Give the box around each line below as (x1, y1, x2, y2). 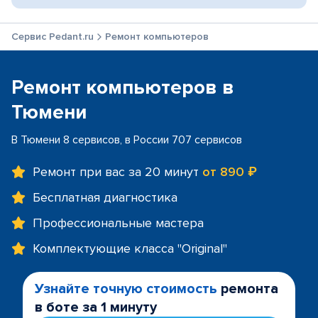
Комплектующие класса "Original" (33, 241, 227, 256)
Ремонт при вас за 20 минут (33, 164, 202, 180)
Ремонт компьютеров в (11, 75, 234, 99)
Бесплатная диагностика (33, 190, 177, 205)
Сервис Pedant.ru (11, 31, 94, 43)
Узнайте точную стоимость (35, 280, 217, 297)
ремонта (217, 280, 278, 297)
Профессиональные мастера (33, 215, 204, 231)
